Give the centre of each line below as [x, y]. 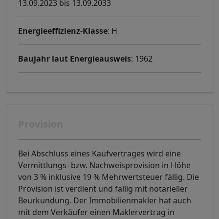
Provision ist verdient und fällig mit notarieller [103, 189]
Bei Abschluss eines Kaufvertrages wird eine [99, 154]
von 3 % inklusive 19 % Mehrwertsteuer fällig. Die [109, 177]
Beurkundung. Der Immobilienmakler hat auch [105, 201]
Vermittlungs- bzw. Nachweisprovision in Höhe [104, 165]
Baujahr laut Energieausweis [75, 59]
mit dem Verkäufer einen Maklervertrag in [96, 212]
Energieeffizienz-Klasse [63, 31]
